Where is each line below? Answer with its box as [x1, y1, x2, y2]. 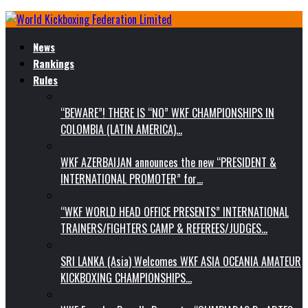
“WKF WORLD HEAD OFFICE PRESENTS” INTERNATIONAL [60, 203, 289, 220]
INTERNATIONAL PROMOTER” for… [60, 170, 203, 187]
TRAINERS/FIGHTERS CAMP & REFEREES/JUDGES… [60, 220, 267, 236]
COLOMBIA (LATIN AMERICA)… [60, 121, 182, 137]
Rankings [33, 56, 74, 71]
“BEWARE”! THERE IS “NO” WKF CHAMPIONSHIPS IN [60, 104, 274, 121]
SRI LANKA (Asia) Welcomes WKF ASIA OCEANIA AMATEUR [60, 253, 301, 269]
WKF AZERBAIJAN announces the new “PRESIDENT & [60, 154, 276, 170]
